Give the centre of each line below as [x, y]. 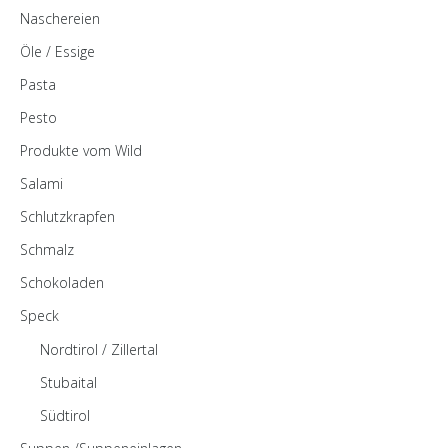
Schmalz [47, 250]
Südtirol [65, 416]
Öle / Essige [57, 52]
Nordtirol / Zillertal [99, 350]
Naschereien [60, 19]
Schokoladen [62, 283]
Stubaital [68, 383]
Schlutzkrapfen [67, 217]
